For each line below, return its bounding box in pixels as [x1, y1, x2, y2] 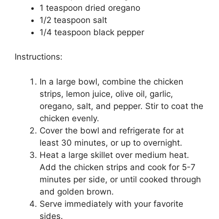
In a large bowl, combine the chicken [40, 76, 183, 87]
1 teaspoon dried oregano [40, 2, 140, 13]
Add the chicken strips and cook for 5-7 [40, 162, 196, 172]
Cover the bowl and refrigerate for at [40, 125, 184, 135]
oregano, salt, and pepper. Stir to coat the [40, 101, 203, 111]
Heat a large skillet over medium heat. [40, 150, 189, 160]
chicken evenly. [40, 113, 99, 123]
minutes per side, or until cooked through [40, 174, 201, 184]
